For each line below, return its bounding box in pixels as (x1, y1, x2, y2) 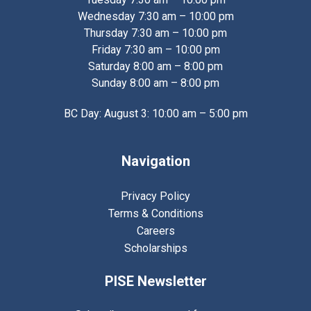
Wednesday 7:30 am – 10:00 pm (77, 10, 234, 24)
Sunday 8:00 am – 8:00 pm (92, 76, 219, 90)
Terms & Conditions (108, 207, 203, 221)
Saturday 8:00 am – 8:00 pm (88, 60, 223, 74)
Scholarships (124, 242, 187, 255)
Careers (136, 224, 175, 238)
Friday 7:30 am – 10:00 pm (91, 43, 220, 57)
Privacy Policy (121, 190, 190, 203)
